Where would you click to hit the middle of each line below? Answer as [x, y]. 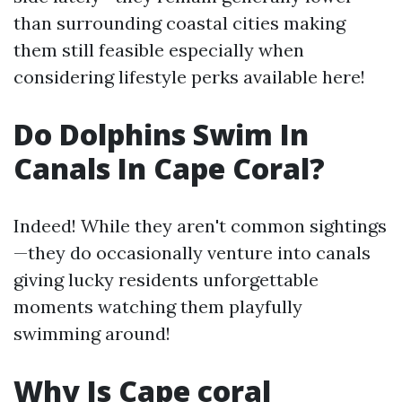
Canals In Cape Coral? [169, 168]
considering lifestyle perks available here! [189, 77]
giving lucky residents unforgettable [166, 280]
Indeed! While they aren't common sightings [200, 226]
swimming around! [92, 333]
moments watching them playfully [158, 306]
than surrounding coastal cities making [179, 23]
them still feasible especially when [159, 50]
